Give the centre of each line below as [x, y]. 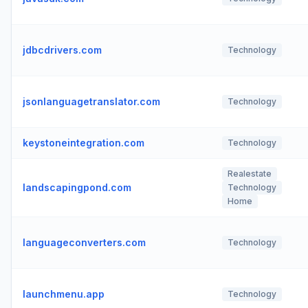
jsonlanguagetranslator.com [91, 101]
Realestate [250, 174]
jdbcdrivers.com [62, 50]
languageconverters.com [84, 242]
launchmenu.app [64, 294]
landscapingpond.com [77, 187]
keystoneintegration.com [84, 143]
